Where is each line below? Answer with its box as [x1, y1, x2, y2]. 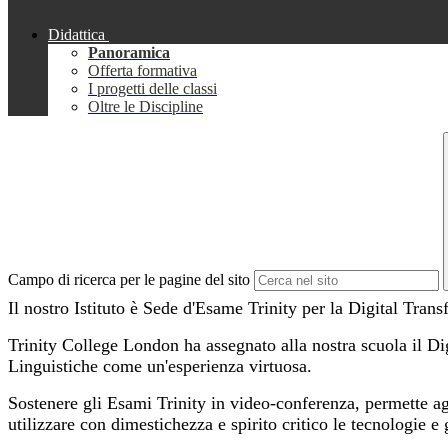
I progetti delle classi [88, 80, 217, 98]
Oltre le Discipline [88, 98, 203, 116]
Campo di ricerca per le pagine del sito [8, 271, 250, 289]
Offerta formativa [88, 62, 197, 80]
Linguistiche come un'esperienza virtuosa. [8, 356, 312, 377]
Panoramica [88, 44, 170, 62]
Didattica [48, 26, 105, 44]
